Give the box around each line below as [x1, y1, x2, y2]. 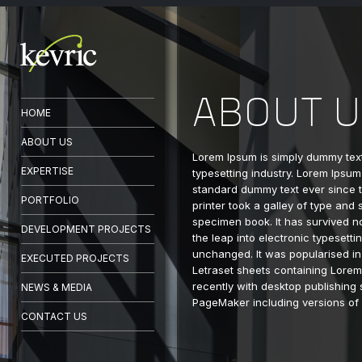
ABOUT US [21, 136, 73, 148]
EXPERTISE [21, 165, 74, 177]
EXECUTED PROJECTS [21, 252, 129, 264]
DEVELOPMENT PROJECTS [21, 223, 151, 235]
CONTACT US [21, 310, 87, 322]
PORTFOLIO [21, 194, 79, 206]
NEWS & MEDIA [21, 281, 92, 293]
